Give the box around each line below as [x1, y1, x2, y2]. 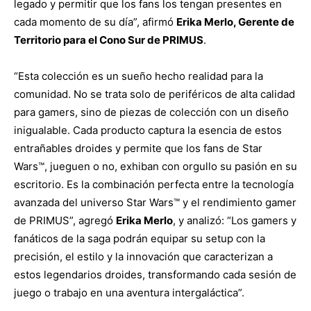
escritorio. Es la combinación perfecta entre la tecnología [14, 177, 294, 191]
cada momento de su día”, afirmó [14, 15, 176, 28]
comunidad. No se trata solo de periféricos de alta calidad [14, 87, 295, 101]
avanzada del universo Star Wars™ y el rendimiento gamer [14, 195, 296, 209]
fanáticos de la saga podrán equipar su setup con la [14, 231, 265, 245]
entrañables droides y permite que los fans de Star [14, 141, 262, 155]
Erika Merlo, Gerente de [176, 15, 294, 28]
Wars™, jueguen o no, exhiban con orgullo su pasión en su [14, 159, 297, 173]
